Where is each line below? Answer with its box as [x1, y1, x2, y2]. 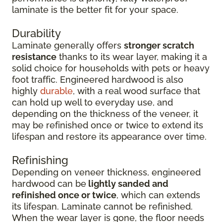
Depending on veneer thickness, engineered [12, 167, 201, 177]
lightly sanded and [86, 178, 168, 189]
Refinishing [12, 154, 68, 166]
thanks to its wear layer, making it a [56, 52, 207, 62]
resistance [12, 52, 56, 62]
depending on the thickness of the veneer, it [12, 109, 198, 119]
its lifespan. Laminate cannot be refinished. [12, 201, 193, 212]
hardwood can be [12, 178, 86, 189]
